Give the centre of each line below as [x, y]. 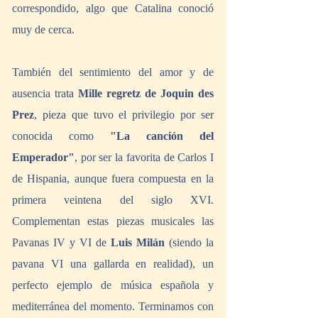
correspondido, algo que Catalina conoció [113, 9]
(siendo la [191, 243]
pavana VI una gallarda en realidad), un [113, 264]
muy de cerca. [45, 30]
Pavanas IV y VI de [61, 243]
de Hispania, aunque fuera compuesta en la [113, 179]
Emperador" [43, 158]
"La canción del [162, 136]
